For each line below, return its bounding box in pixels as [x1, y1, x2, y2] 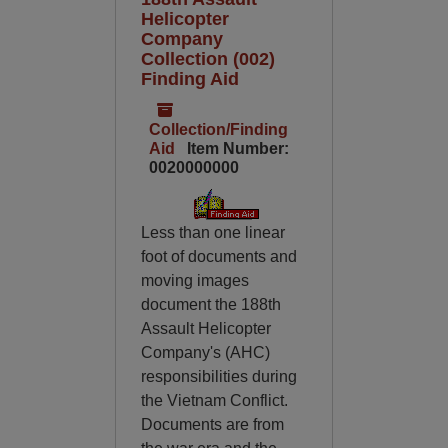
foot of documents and [140, 248, 297, 265]
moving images [140, 272, 249, 289]
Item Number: [182, 140, 289, 157]
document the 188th [140, 296, 281, 313]
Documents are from [140, 416, 284, 433]
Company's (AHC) [140, 344, 270, 361]
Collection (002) [140, 48, 275, 69]
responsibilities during [140, 368, 297, 385]
